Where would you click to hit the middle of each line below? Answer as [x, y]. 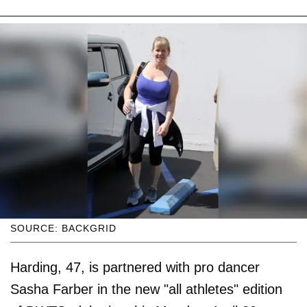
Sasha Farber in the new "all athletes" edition [146, 289]
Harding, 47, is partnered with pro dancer [135, 267]
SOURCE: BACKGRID [63, 228]
